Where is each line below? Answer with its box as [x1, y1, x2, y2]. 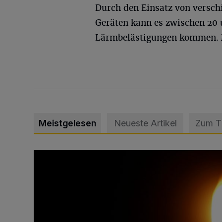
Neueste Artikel [113, 118, 177, 129]
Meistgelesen [39, 118, 96, 129]
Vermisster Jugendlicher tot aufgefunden [33, 151, 177, 161]
